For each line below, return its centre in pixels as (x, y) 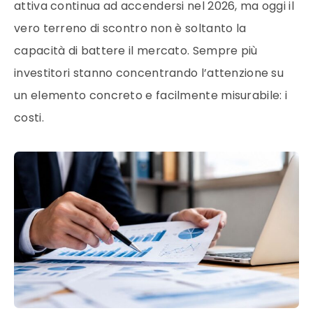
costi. (29, 118)
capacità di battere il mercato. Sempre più (136, 51)
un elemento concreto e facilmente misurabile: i (151, 95)
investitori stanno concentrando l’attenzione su (149, 73)
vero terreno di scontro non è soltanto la (130, 28)
